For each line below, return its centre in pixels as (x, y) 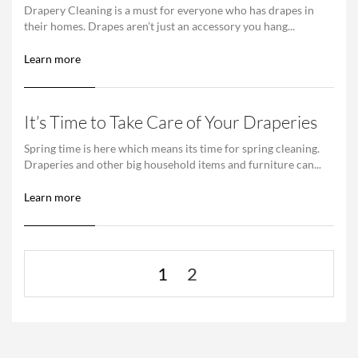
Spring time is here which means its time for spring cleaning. (172, 148)
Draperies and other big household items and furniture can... (173, 164)
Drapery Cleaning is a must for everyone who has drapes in (169, 10)
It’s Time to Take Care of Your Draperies (171, 121)
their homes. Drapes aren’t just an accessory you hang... (159, 26)
